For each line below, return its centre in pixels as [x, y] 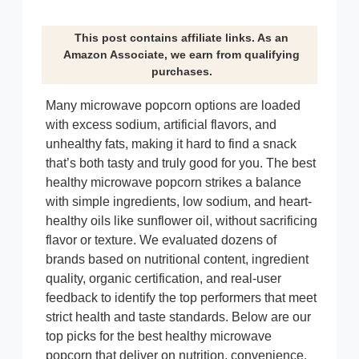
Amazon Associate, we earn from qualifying [182, 54]
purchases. [182, 71]
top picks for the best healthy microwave [159, 336]
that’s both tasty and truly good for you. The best [181, 163]
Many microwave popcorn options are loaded [173, 105]
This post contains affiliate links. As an [182, 37]
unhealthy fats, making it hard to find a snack [171, 143]
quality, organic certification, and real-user [163, 278]
